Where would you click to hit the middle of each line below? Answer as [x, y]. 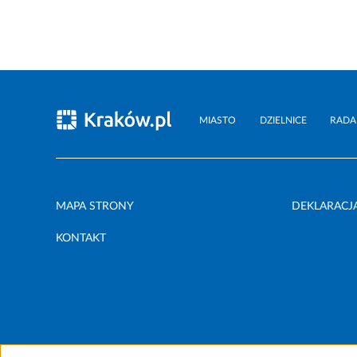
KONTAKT [81, 239]
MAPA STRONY [95, 207]
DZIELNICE [283, 121]
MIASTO [217, 121]
